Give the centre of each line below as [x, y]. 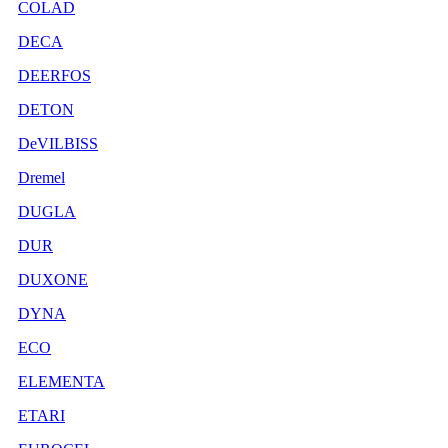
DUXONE [53, 279]
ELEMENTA [61, 381]
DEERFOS [54, 75]
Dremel [41, 177]
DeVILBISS [58, 143]
